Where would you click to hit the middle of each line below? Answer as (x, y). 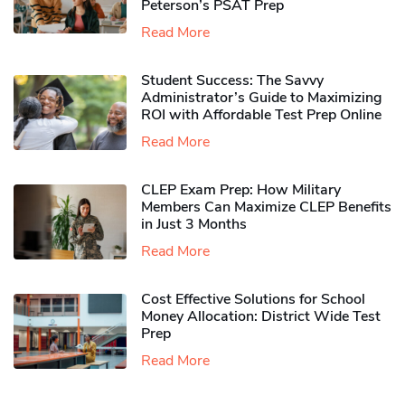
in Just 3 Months (194, 225)
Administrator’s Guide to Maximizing (262, 98)
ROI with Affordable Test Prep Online (261, 115)
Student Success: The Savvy (232, 81)
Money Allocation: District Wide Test (261, 317)
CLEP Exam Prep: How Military (241, 190)
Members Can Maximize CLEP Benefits (266, 207)
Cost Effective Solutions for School (253, 300)
